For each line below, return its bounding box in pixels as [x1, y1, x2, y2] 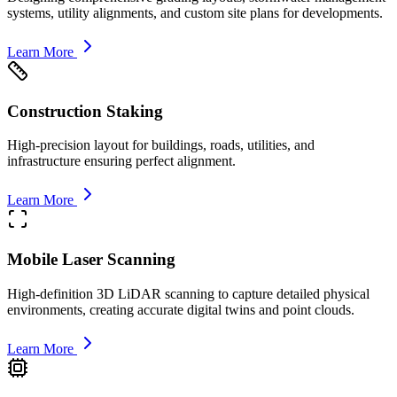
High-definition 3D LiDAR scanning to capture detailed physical [7, 285, 370, 301]
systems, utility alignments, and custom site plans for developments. [7, 4, 383, 20]
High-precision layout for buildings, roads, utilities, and [7, 137, 315, 153]
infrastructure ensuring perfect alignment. [7, 153, 236, 169]
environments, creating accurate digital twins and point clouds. [7, 301, 354, 317]
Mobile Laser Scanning [7, 250, 175, 269]
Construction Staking [7, 101, 163, 121]
